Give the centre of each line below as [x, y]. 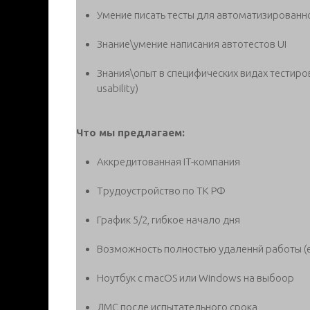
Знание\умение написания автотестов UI [192, 44]
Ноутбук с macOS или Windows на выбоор [195, 277]
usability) [118, 88]
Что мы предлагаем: [130, 132]
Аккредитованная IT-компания [168, 161]
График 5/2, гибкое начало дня [168, 219]
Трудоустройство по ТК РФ [161, 190]
